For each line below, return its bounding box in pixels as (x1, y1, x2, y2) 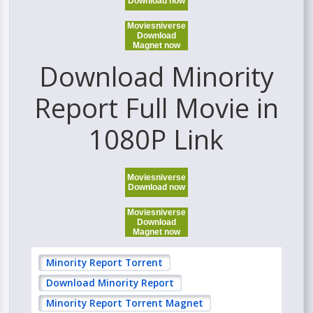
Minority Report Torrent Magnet (46, 296, 204, 310)
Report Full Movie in (34, 89, 279, 126)
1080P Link (89, 121, 224, 158)
